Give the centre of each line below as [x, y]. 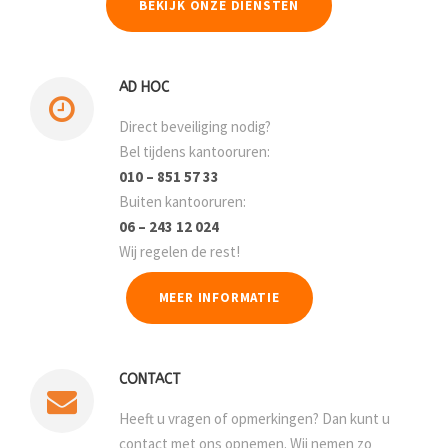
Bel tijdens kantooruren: [194, 151]
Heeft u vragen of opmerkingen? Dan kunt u [254, 419]
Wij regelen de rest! [179, 251]
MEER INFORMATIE [219, 298]
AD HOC [144, 87]
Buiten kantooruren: [182, 201]
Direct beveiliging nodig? [195, 126]
